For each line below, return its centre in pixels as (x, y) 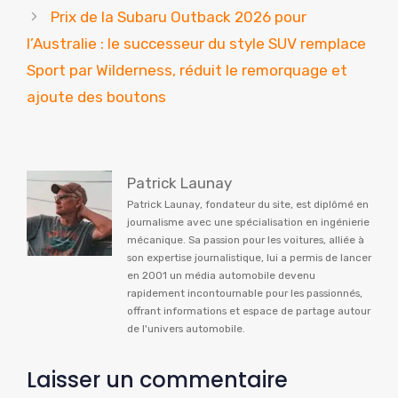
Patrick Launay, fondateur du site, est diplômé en (248, 205)
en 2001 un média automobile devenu (221, 276)
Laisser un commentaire (157, 380)
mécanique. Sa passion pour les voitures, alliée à (246, 240)
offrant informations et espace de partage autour (249, 311)
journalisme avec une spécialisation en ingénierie (248, 223)
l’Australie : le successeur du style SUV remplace (196, 44)
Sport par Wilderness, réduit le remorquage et (187, 71)
